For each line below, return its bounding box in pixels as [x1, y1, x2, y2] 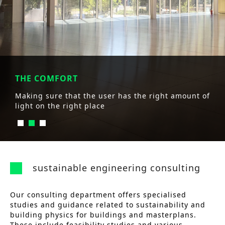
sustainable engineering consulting [33, 162, 200, 174]
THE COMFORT [15, 73, 78, 84]
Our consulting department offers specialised [10, 190, 186, 199]
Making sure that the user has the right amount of [15, 91, 210, 100]
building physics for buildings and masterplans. [10, 210, 196, 219]
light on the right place [15, 101, 105, 110]
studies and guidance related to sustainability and [10, 200, 205, 209]
